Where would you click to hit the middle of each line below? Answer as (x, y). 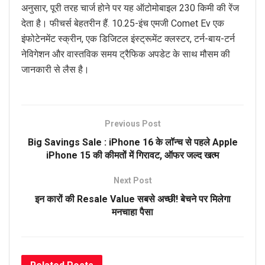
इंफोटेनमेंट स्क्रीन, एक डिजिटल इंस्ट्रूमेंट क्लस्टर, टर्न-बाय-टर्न (128, 38)
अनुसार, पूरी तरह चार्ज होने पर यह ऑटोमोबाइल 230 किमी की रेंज (130, 8)
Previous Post (132, 123)
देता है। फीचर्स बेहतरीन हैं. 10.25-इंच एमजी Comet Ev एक (123, 23)
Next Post (132, 180)
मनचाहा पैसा (132, 212)
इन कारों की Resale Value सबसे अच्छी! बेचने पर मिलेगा (132, 199)
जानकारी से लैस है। (55, 69)
